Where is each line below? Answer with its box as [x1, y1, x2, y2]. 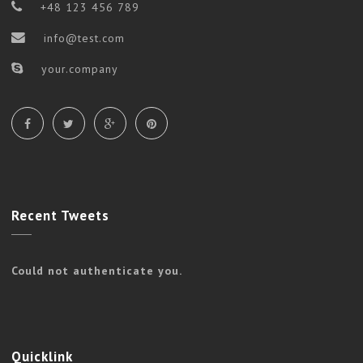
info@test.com [43, 30, 125, 45]
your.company [36, 61, 118, 76]
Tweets [58, 206, 109, 224]
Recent [11, 206, 58, 224]
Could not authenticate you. [11, 263, 182, 279]
